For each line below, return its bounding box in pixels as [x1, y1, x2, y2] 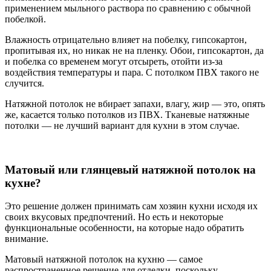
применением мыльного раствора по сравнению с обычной [5, 2, 251, 13]
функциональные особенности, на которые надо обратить [5, 223, 244, 233]
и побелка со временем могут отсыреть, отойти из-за [5, 56, 223, 67]
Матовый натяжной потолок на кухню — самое [5, 254, 203, 265]
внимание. [5, 233, 48, 244]
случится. [5, 77, 44, 88]
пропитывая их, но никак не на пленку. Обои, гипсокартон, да [5, 45, 264, 56]
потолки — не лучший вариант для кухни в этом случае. [5, 120, 240, 131]
